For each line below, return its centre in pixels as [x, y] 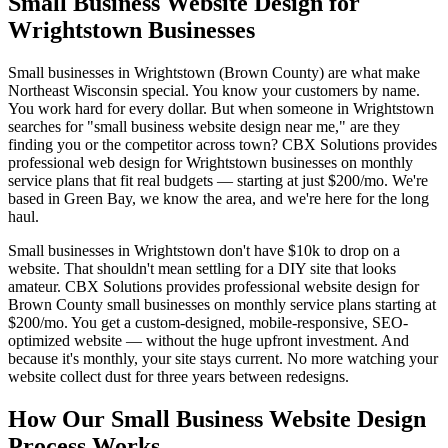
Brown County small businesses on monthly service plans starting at [222, 304]
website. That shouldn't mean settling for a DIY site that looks [202, 268]
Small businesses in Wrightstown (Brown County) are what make [214, 72]
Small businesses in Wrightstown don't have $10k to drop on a [204, 250]
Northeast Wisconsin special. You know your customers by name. [214, 90]
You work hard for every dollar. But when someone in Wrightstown [221, 108]
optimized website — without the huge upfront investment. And [208, 340]
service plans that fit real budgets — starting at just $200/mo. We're [218, 180]
